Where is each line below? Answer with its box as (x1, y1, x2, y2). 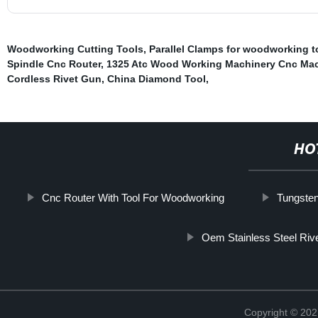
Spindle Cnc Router (6, 57, 101, 70)
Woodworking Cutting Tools (6, 43, 143, 55)
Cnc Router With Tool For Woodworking (42, 191, 225, 204)
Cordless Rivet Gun (6, 72, 102, 84)
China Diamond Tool (106, 72, 206, 84)
